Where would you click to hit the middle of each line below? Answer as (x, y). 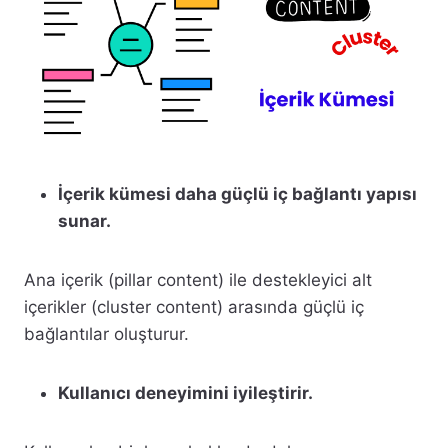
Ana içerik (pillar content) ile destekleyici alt (198, 279)
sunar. (84, 220)
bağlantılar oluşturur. (106, 333)
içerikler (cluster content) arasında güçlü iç (194, 306)
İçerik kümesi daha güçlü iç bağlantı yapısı (237, 193)
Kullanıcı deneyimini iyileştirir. (185, 392)
